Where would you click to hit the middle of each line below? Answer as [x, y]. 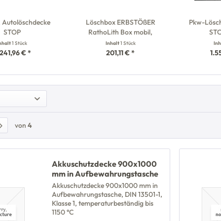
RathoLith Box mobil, [121, 32]
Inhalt [113, 43]
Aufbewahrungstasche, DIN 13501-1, [107, 195]
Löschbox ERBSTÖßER [120, 22]
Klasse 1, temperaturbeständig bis [103, 203]
